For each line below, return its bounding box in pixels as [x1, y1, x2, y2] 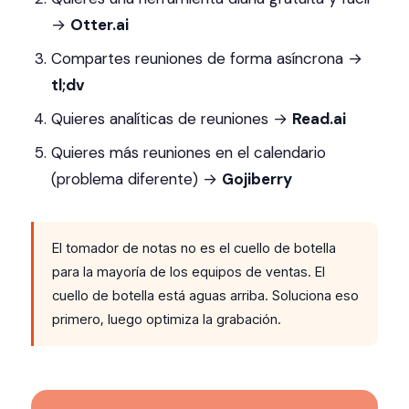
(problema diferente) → [51, 169, 222, 189]
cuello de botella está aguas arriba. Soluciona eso [52, 287, 359, 304]
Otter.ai [70, 15, 129, 35]
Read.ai [292, 109, 346, 129]
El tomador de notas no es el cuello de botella [52, 239, 336, 257]
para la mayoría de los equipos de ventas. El [52, 263, 325, 280]
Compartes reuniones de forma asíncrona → [51, 48, 362, 68]
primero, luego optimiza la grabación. [52, 310, 281, 328]
